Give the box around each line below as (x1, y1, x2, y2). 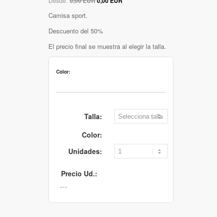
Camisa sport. (48, 10, 88, 20)
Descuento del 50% (48, 26, 103, 35)
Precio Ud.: (61, 168, 97, 178)
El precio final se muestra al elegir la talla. (48, 41, 166, 51)
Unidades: (68, 146, 102, 156)
